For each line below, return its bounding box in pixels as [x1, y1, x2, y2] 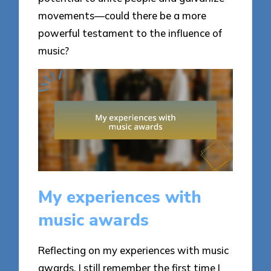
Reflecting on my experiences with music [38, 243, 229, 256]
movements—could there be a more [38, 9, 207, 22]
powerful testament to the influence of [38, 27, 223, 40]
